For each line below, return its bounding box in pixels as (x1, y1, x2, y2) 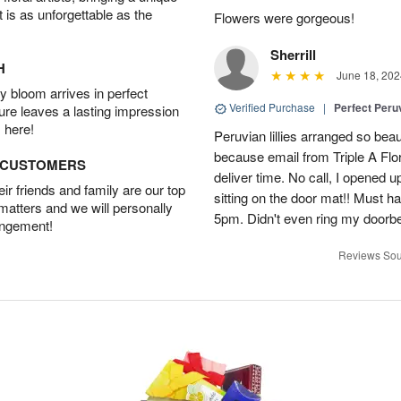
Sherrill (270, 45, 316, 64)
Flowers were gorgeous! (214, 8, 354, 27)
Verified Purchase (226, 99, 318, 115)
